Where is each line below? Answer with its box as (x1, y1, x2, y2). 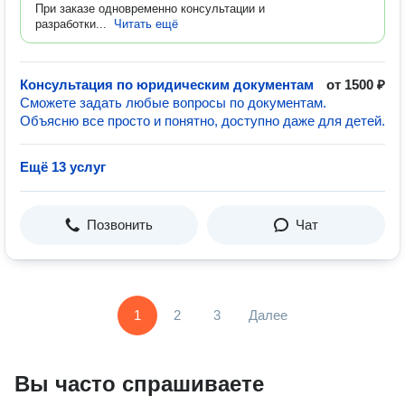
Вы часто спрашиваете (14, 372, 264, 396)
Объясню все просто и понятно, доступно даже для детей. (20, 113, 385, 128)
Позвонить (87, 217, 153, 232)
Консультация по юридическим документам (20, 77, 314, 92)
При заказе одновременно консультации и (35, 2, 265, 15)
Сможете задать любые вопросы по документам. (20, 95, 326, 110)
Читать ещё (114, 17, 178, 31)
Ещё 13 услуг (20, 159, 106, 174)
